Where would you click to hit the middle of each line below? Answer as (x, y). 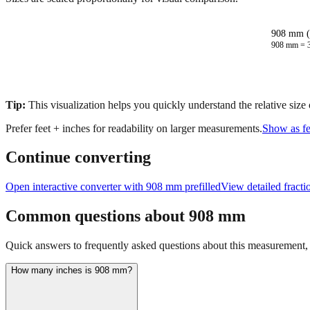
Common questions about (97, 216)
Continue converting (78, 157)
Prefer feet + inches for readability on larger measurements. (134, 128)
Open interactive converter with (76, 187)
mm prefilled (192, 187)
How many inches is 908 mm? (72, 271)
